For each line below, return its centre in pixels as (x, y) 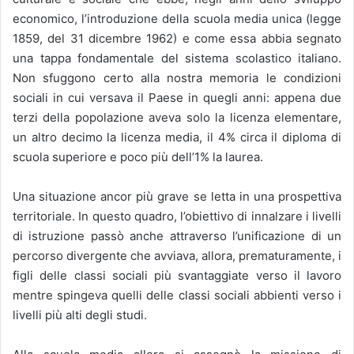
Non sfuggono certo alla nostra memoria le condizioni (177, 78)
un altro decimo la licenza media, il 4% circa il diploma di (177, 137)
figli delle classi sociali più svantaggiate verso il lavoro (177, 276)
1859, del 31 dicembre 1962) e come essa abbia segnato (177, 39)
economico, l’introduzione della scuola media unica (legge (177, 19)
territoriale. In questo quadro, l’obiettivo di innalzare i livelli (177, 217)
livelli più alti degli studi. (80, 315)
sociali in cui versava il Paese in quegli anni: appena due (177, 98)
